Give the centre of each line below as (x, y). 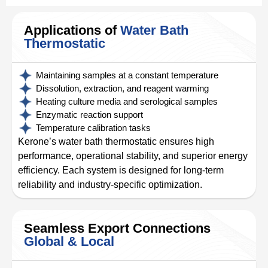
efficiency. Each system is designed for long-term (121, 170)
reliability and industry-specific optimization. (110, 185)
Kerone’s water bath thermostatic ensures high (116, 141)
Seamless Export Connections (117, 228)
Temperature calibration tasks (93, 128)
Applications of (72, 30)
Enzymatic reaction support (89, 115)
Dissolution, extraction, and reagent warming (122, 88)
